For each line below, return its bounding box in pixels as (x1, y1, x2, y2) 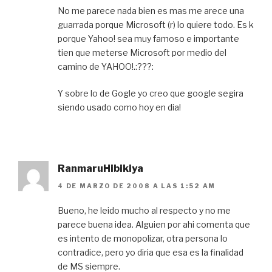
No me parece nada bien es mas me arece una (58, 5, 244, 16)
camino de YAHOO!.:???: (58, 61, 154, 72)
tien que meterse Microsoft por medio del (58, 47, 226, 58)
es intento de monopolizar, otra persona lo (58, 233, 228, 243)
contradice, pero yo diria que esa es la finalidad (58, 246, 243, 257)
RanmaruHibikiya (58, 163, 143, 175)
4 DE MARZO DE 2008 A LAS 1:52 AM (58, 182, 216, 189)
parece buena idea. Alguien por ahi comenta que (58, 219, 250, 229)
